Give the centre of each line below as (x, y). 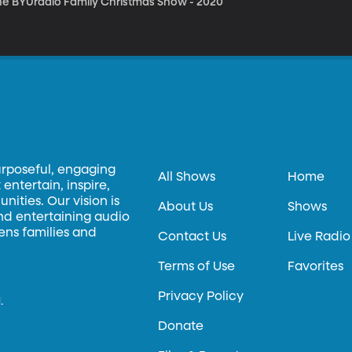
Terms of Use (197, 267)
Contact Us (192, 237)
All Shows (187, 178)
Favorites (316, 267)
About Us (186, 207)
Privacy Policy (201, 297)
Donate (181, 327)
